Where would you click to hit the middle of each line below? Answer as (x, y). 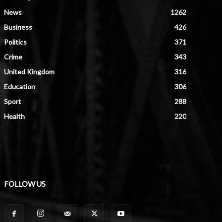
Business (18, 27)
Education (20, 86)
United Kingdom (29, 71)
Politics (15, 42)
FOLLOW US (25, 184)
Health (14, 116)
